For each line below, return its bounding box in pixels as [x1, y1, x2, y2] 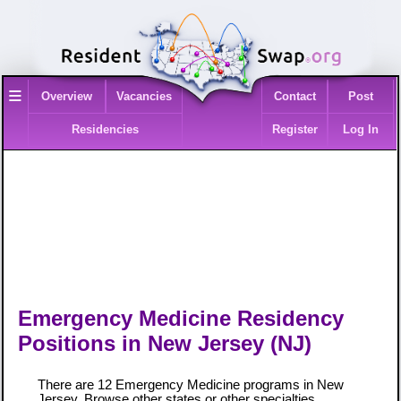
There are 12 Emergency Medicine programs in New [37, 378, 344, 393]
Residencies [72, 123, 140, 137]
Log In [343, 123, 380, 137]
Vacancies [115, 90, 172, 104]
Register [271, 123, 318, 137]
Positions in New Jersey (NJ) [18, 331, 312, 356]
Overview [40, 90, 92, 104]
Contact [273, 90, 316, 104]
